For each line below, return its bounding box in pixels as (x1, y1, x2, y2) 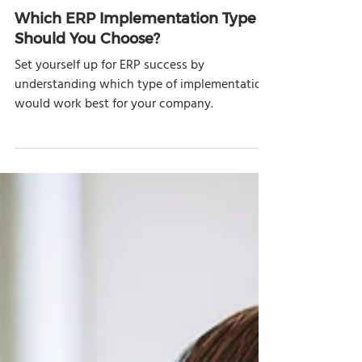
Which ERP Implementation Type (15, 96, 256, 113)
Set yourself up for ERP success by (15, 142, 204, 163)
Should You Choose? (15, 116, 160, 133)
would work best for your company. (15, 181, 213, 202)
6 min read (79, 58, 123, 74)
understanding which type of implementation (15, 162, 269, 183)
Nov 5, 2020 (15, 58, 65, 74)
